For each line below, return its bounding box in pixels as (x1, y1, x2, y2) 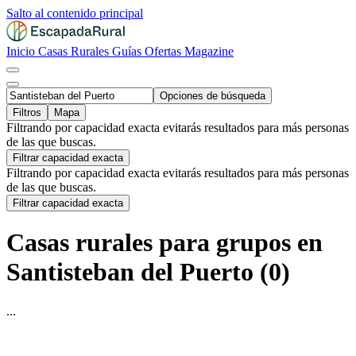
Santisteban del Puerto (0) (6, 257, 290, 287)
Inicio (6, 44, 38, 58)
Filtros (13, 106, 41, 118)
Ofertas (145, 44, 184, 58)
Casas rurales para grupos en (6, 228, 323, 257)
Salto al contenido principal (6, 6, 143, 20)
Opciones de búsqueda (160, 90, 265, 102)
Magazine (184, 44, 234, 58)
